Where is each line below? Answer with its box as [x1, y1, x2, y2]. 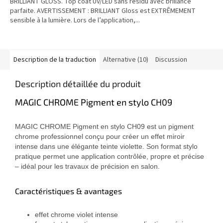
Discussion [155, 55, 187, 65]
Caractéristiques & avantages [15, 186, 122, 196]
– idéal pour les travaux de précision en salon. [15, 162, 160, 171]
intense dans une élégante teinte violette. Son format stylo [15, 142, 198, 151]
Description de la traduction [13, 55, 96, 65]
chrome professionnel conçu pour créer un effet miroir [15, 132, 185, 141]
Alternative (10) [103, 55, 148, 65]
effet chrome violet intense [35, 211, 118, 219]
